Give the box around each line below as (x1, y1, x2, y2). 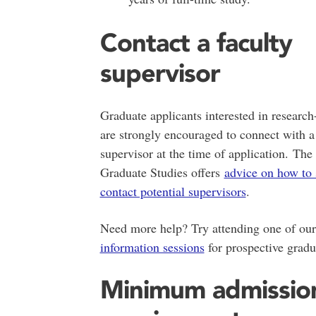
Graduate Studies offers (99, 163, 224, 181)
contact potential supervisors (99, 182, 246, 200)
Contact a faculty (99, 26, 292, 58)
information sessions (99, 238, 205, 255)
